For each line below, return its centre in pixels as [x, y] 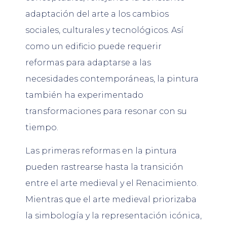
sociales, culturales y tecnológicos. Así [104, 30]
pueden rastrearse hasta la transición [104, 167]
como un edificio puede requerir [93, 46]
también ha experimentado [84, 95]
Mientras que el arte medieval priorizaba [111, 199]
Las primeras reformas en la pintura [101, 150]
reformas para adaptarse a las [88, 62]
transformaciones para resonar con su [106, 111]
